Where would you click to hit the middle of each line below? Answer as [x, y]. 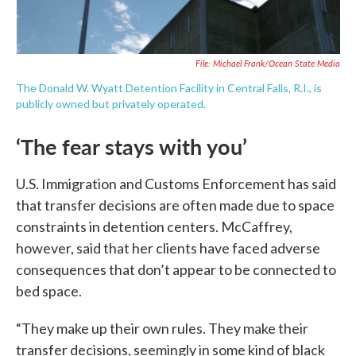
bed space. [49, 290]
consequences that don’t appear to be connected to [176, 269]
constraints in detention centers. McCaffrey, [154, 226]
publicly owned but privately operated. [111, 103]
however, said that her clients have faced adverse [168, 248]
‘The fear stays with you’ [132, 146]
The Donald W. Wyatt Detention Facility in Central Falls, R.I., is [169, 87]
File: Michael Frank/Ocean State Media [268, 63]
